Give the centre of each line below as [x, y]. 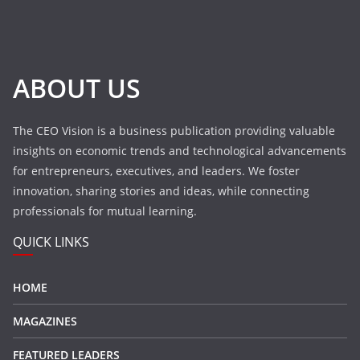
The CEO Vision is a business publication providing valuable [174, 131]
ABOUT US [77, 88]
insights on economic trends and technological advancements [180, 151]
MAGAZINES [45, 321]
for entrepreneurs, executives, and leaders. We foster [156, 171]
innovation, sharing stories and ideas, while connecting [161, 191]
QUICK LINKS [51, 242]
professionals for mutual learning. [105, 211]
